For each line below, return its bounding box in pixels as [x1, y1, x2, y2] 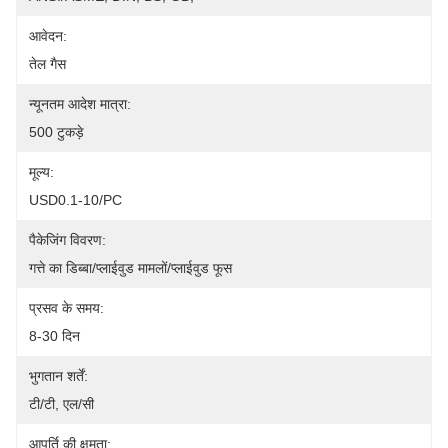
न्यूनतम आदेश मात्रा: [29, 96, 131, 112]
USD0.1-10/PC [29, 192, 122, 208]
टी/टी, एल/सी [29, 396, 94, 412]
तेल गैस [29, 56, 66, 72]
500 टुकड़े [29, 124, 84, 140]
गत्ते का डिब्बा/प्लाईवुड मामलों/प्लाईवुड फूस [29, 260, 232, 276]
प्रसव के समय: [29, 300, 104, 316]
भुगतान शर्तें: [29, 368, 88, 384]
